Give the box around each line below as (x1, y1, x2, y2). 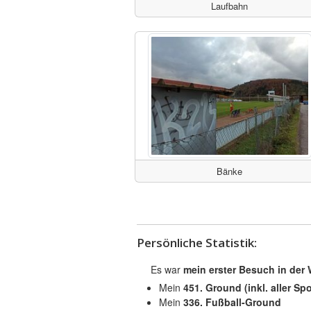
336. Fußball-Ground (183, 295, 281, 309)
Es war (150, 262, 183, 276)
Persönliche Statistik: (136, 235, 257, 251)
